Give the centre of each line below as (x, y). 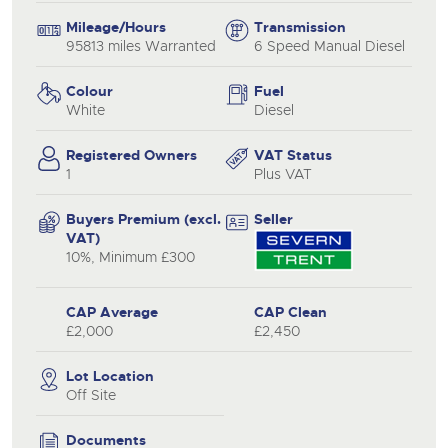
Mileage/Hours (116, 26)
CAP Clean (290, 311)
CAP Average (112, 311)
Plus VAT (283, 173)
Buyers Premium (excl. (143, 218)
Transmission (300, 26)
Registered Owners (131, 154)
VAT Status (293, 154)
